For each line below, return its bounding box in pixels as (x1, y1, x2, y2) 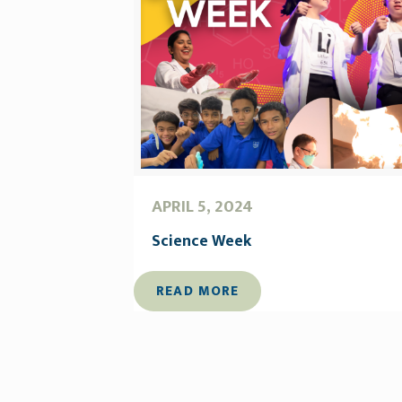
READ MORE (156, 279, 240, 302)
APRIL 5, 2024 (152, 191, 254, 221)
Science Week (152, 227, 252, 255)
